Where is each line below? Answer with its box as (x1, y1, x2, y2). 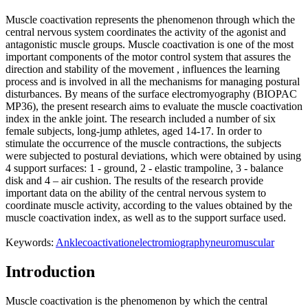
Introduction (5, 263, 95, 281)
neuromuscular (210, 236, 274, 249)
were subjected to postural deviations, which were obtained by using (5, 150, 301, 162)
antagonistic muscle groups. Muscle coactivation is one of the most (5, 38, 294, 51)
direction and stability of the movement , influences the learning (5, 63, 280, 76)
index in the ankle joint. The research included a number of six (5, 113, 276, 125)
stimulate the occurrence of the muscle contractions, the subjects (5, 137, 281, 150)
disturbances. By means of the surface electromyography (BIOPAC (5, 88, 297, 100)
